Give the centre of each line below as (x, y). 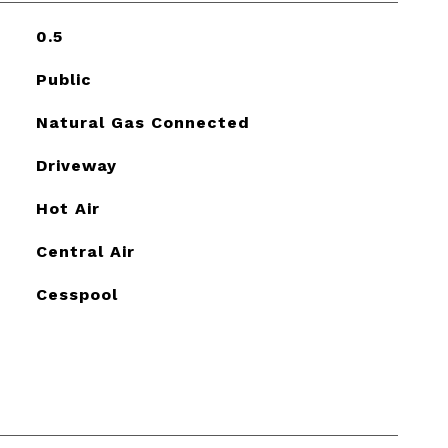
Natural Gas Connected (142, 122)
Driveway (76, 165)
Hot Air (67, 208)
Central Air (85, 251)
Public (63, 79)
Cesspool (76, 294)
